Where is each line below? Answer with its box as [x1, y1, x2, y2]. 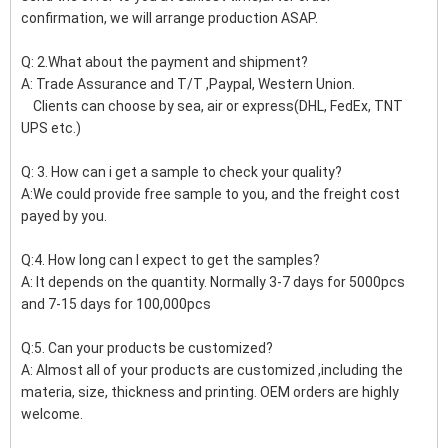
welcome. [21, 406, 83, 423]
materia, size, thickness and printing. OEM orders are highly [21, 384, 399, 401]
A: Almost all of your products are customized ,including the [21, 362, 403, 379]
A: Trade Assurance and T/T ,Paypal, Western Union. [21, 76, 355, 93]
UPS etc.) [21, 120, 81, 137]
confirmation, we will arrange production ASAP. [21, 10, 318, 27]
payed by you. [21, 208, 107, 225]
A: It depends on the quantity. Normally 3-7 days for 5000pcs [21, 274, 405, 291]
